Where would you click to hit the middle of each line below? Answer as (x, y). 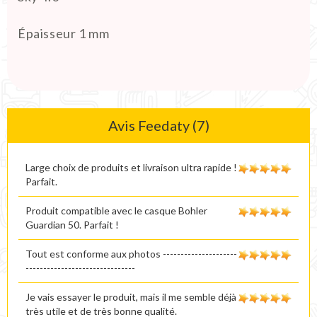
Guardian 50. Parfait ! (72, 224)
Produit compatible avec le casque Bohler (116, 210)
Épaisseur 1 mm (64, 33)
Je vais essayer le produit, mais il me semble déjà (131, 296)
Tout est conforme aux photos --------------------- (131, 253)
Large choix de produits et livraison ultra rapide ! (131, 167)
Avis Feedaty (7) (158, 125)
